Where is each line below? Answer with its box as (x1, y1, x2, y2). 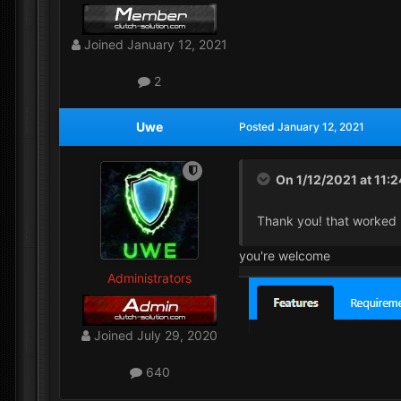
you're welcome (239, 248, 330, 264)
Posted (239, 119, 277, 133)
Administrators (107, 269, 192, 286)
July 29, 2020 (137, 327, 218, 343)
